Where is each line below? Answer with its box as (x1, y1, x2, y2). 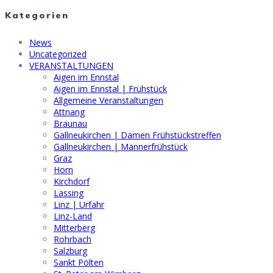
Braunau (54, 117, 87, 129)
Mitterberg (54, 221, 95, 233)
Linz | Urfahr (54, 198, 104, 210)
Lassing (54, 186, 83, 199)
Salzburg (54, 244, 87, 257)
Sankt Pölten (54, 256, 104, 268)
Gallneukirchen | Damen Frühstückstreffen (54, 129, 221, 141)
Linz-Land (54, 210, 92, 222)
